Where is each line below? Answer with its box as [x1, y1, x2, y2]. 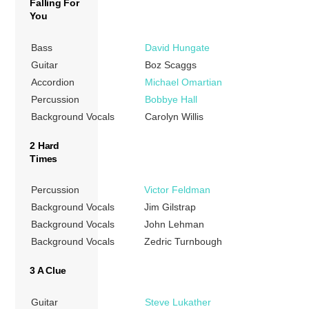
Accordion [31, 76, 75, 88]
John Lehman [144, 219, 205, 230]
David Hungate [145, 41, 210, 53]
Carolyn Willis [145, 110, 204, 122]
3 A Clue [30, 265, 67, 277]
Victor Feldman [144, 184, 211, 196]
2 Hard [30, 139, 59, 151]
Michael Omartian [145, 76, 223, 88]
